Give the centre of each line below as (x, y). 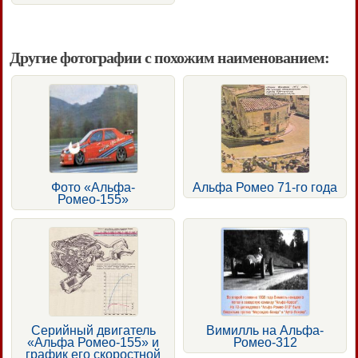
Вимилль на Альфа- (265, 330)
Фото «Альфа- (93, 187)
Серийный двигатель (93, 330)
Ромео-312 (265, 342)
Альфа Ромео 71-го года (265, 187)
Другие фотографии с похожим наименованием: (169, 57)
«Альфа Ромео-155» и (93, 342)
